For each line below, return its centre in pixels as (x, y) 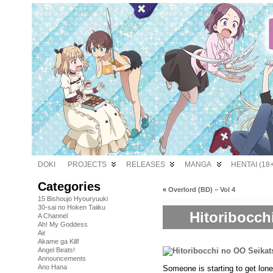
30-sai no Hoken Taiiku (72, 207)
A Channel (53, 216)
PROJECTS (87, 165)
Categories (69, 186)
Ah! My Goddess (63, 224)
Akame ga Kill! (58, 241)
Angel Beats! (56, 250)
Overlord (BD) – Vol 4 (202, 190)
